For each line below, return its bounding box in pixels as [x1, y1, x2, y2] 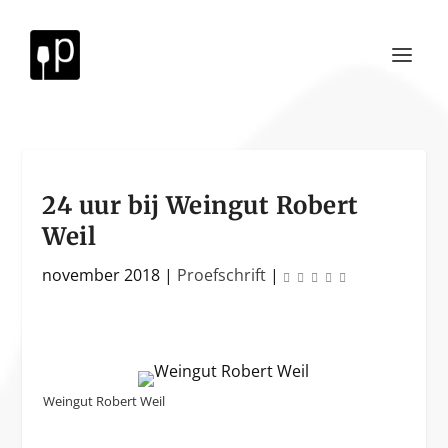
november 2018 [42, 264, 161, 286]
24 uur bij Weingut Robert [42, 190, 359, 221]
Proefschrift [177, 264, 267, 286]
